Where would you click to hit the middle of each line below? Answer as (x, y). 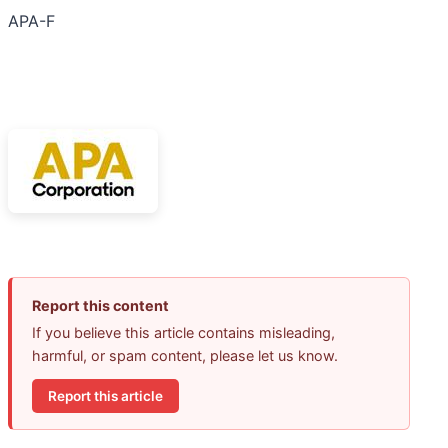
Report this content (100, 306)
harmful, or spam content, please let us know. (185, 356)
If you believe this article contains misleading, (183, 333)
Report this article (105, 395)
